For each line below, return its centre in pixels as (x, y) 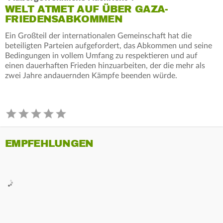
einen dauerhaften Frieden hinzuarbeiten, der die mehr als (105, 65)
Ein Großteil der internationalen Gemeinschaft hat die (98, 36)
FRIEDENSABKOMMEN (64, 19)
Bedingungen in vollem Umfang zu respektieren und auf (101, 56)
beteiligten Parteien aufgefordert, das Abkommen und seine (109, 46)
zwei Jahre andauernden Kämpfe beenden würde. (91, 75)
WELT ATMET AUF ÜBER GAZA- (87, 9)
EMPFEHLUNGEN (49, 143)
